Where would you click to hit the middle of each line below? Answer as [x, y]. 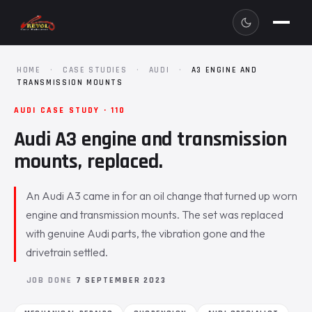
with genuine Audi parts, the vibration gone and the [146, 233]
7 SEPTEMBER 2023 [121, 280]
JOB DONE [51, 280]
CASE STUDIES [95, 70]
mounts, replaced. [88, 162]
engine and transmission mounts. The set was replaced [155, 214]
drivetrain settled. [67, 252]
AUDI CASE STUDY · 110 [70, 110]
